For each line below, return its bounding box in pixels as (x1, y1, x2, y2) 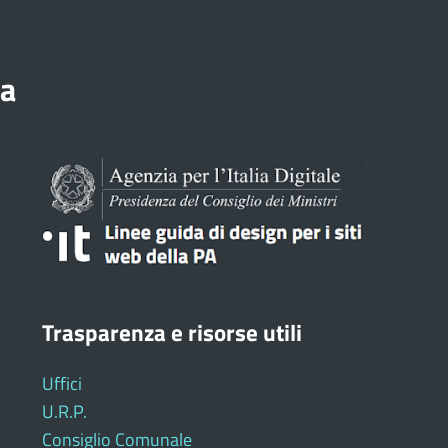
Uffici (41, 370, 82, 398)
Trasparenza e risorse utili (41, 315, 302, 351)
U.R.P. (41, 398, 87, 426)
